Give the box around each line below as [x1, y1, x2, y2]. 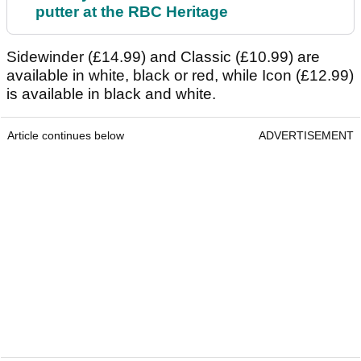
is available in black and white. [6, 85, 216, 103]
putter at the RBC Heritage [35, 3, 228, 21]
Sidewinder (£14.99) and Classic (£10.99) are [6, 48, 320, 66]
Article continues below [7, 129, 124, 143]
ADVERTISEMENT [259, 129, 354, 143]
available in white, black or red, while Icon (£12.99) [6, 67, 354, 85]
